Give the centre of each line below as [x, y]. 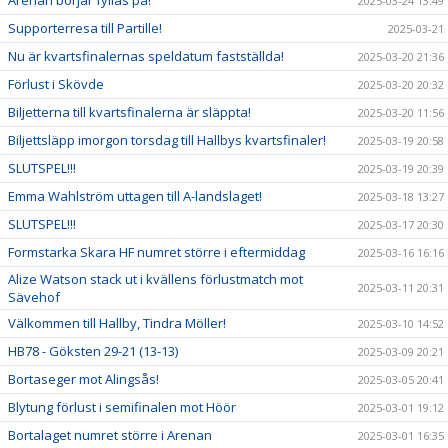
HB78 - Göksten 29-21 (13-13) [93, 350]
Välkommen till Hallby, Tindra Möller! [117, 322]
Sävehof [34, 296]
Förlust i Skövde [56, 83]
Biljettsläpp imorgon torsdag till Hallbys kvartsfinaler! [167, 139]
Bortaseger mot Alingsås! [83, 378]
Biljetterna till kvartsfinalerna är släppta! [129, 111]
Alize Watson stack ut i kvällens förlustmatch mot [155, 278]
